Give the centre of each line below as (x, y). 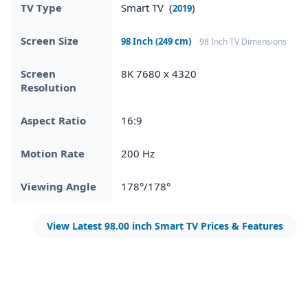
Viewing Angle (58, 186)
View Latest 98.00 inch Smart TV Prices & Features (165, 225)
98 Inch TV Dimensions (243, 41)
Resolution (48, 87)
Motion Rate (53, 153)
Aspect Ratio (53, 120)
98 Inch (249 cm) (156, 41)
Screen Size (49, 40)
